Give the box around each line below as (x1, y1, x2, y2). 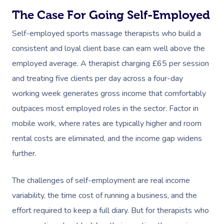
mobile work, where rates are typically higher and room (12, 117, 201, 129)
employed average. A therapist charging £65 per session (12, 57, 209, 69)
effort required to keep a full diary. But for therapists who (12, 204, 209, 216)
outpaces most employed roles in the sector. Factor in (12, 102, 198, 114)
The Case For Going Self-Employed (12, 8, 210, 21)
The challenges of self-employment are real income (12, 174, 190, 186)
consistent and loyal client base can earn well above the (12, 42, 205, 54)
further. (12, 147, 36, 159)
